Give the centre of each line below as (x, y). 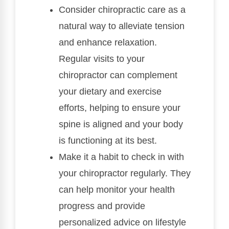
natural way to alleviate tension (122, 26)
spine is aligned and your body (121, 124)
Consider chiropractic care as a (122, 9)
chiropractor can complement (118, 75)
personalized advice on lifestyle (122, 222)
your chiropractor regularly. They (125, 173)
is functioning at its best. (108, 140)
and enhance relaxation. (108, 42)
